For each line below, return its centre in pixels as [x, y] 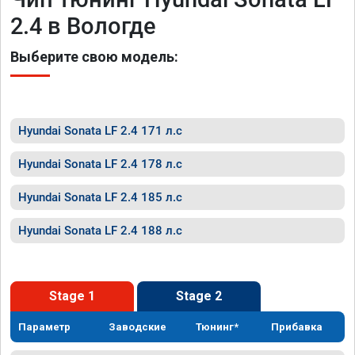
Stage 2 [199, 296]
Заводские [138, 327]
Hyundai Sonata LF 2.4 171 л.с [100, 131]
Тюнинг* [218, 327]
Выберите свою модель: [94, 57]
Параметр [44, 327]
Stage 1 [72, 296]
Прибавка [297, 327]
